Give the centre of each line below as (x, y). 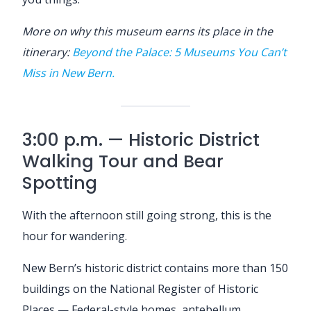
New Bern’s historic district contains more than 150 (155, 268)
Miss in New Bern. (68, 73)
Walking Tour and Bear (123, 161)
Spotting (60, 183)
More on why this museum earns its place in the (148, 31)
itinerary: (47, 52)
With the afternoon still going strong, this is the (147, 215)
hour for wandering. (75, 236)
